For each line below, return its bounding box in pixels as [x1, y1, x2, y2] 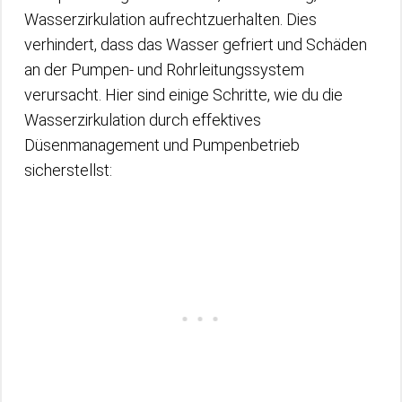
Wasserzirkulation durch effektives [24, 110, 261, 129]
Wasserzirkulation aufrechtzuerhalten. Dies [24, 10, 317, 29]
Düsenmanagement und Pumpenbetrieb [24, 135, 300, 154]
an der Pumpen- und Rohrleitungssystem [24, 60, 304, 79]
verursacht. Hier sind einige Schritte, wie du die [24, 85, 343, 104]
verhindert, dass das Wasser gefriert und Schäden [24, 35, 367, 54]
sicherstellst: [24, 161, 112, 179]
